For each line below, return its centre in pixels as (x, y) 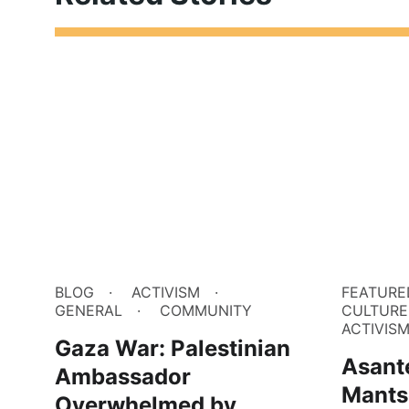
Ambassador (123, 377)
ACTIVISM (166, 293)
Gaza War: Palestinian (173, 349)
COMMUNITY (206, 311)
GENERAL (89, 311)
